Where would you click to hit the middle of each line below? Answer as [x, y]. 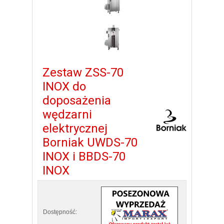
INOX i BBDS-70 [84, 156]
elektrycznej [75, 128]
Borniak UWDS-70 [90, 142]
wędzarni [67, 114]
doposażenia [77, 100]
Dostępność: [60, 212]
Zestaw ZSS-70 [83, 72]
